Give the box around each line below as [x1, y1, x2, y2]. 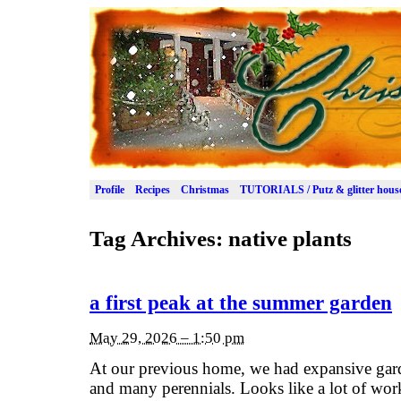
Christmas [181, 183, 229, 196]
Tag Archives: [90, 226, 228, 251]
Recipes [135, 183, 170, 196]
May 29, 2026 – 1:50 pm [90, 328, 244, 346]
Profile [95, 183, 124, 196]
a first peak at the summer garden [90, 292, 392, 315]
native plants [228, 226, 352, 251]
